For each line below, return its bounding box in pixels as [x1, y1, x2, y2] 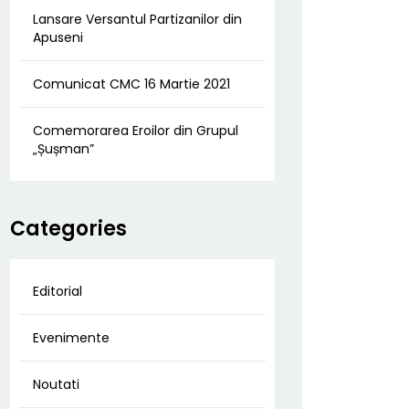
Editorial [33, 282, 82, 300]
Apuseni [33, 28, 83, 47]
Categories [10, 215, 127, 243]
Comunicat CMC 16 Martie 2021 [33, 75, 230, 93]
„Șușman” [33, 140, 94, 158]
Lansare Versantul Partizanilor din [33, 10, 242, 28]
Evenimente [33, 329, 110, 347]
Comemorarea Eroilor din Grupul [33, 121, 238, 140]
